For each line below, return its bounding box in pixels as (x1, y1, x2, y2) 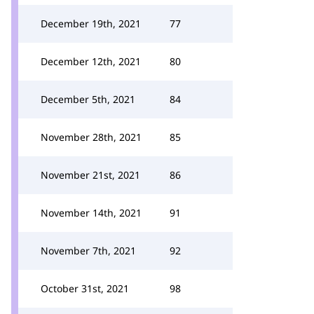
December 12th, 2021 (41, 55, 141, 68)
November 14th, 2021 (41, 206, 142, 219)
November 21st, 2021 (41, 168, 140, 182)
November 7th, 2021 (41, 244, 136, 257)
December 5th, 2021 (41, 93, 135, 106)
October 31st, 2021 (41, 282, 129, 295)
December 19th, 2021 (41, 17, 141, 30)
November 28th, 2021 (41, 130, 142, 144)
